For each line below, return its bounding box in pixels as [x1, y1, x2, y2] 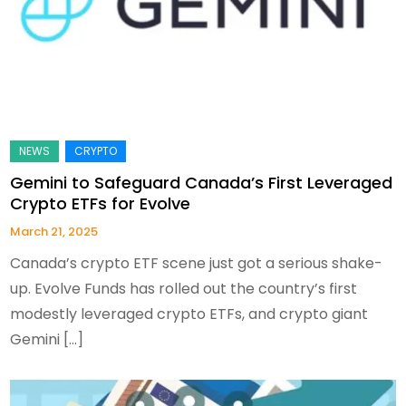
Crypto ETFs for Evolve [10, 191, 191, 215]
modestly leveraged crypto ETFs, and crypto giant [10, 303, 369, 324]
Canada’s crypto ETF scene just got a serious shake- [10, 252, 383, 274]
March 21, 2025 [10, 222, 99, 240]
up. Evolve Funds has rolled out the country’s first [10, 277, 358, 299]
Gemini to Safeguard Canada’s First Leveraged [10, 170, 393, 194]
